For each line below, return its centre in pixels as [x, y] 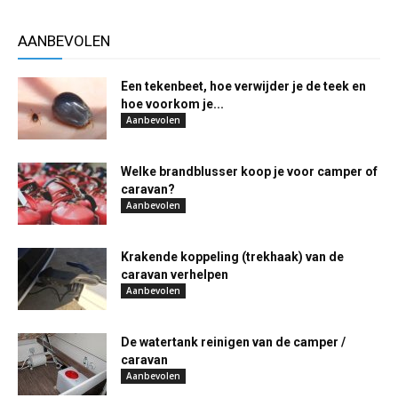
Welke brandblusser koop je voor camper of [249, 172]
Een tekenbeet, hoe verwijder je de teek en [243, 87]
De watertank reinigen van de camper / [233, 342]
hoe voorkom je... [172, 104]
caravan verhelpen [175, 275]
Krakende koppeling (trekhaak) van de [232, 257]
